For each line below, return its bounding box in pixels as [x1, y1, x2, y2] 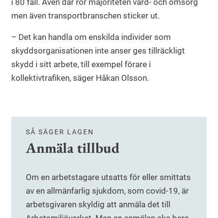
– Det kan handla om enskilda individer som [11, 32, 171, 42]
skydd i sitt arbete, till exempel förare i [11, 59, 151, 70]
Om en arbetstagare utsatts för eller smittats [26, 172, 191, 182]
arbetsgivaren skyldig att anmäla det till [26, 200, 170, 210]
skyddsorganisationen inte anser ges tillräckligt [11, 46, 185, 56]
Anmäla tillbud [26, 138, 120, 158]
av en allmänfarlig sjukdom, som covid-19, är [26, 186, 189, 196]
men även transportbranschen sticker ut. [11, 11, 160, 21]
